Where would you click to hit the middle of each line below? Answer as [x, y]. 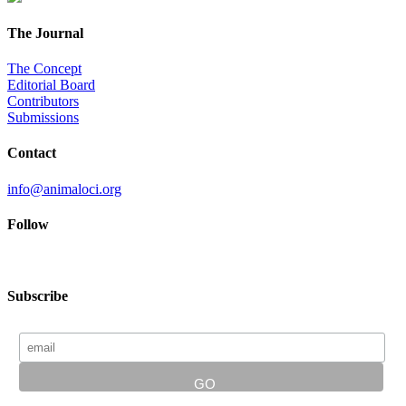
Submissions [43, 118]
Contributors [43, 101]
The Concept [44, 69]
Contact [32, 153]
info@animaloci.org [64, 188]
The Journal [45, 33]
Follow [28, 224]
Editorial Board [51, 85]
